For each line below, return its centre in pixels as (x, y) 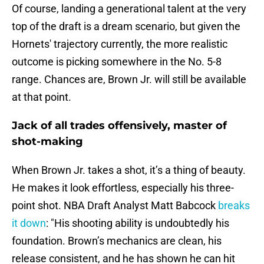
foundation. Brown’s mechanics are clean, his (117, 241)
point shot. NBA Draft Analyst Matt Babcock (115, 206)
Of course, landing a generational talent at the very (129, 9)
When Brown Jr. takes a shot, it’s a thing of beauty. (129, 170)
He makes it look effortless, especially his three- (123, 188)
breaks (234, 206)
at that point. (42, 97)
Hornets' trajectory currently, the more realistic (120, 44)
